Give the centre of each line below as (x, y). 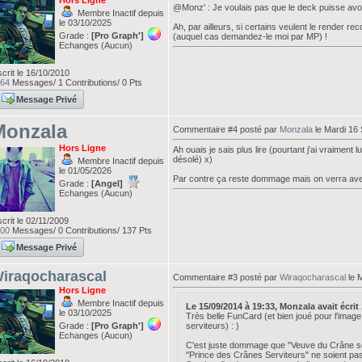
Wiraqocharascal (312, 277)
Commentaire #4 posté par (226, 129)
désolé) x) (192, 159)
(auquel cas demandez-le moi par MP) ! (250, 36)
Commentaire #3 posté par (226, 277)
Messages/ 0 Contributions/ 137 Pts (80, 230)
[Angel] (107, 183)
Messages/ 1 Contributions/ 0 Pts (76, 82)
